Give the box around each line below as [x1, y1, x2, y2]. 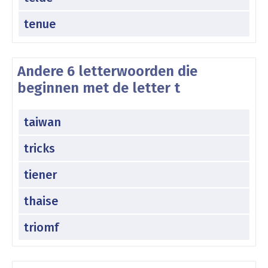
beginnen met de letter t [17, 79, 180, 96]
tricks [24, 141, 55, 156]
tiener [24, 167, 57, 182]
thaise [24, 193, 58, 208]
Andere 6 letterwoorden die [17, 62, 197, 80]
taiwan [24, 114, 61, 129]
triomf [24, 220, 59, 234]
